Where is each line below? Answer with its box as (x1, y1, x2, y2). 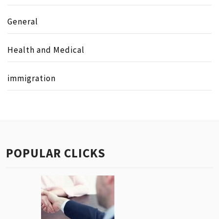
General (7, 16, 38, 27)
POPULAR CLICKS (6, 145, 106, 161)
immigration (7, 72, 56, 84)
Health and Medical (7, 44, 85, 55)
